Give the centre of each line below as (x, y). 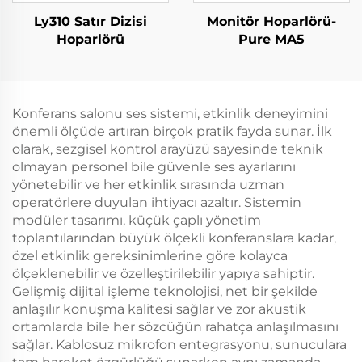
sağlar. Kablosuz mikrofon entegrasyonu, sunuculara (179, 345)
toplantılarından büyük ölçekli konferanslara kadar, (174, 238)
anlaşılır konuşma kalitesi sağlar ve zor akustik (159, 309)
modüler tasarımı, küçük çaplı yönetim (137, 221)
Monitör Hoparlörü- (271, 22)
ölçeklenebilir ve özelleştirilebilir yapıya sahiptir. (163, 274)
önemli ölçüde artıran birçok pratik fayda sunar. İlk (172, 132)
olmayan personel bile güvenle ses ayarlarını (154, 167)
